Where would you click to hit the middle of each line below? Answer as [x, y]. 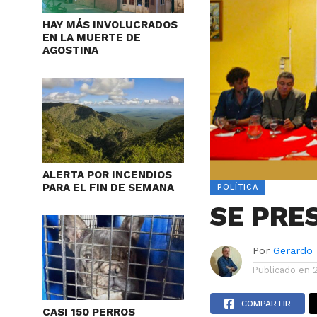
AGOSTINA [70, 51]
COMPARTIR [266, 303]
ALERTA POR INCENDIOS [107, 175]
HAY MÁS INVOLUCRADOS [110, 25]
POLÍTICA [238, 187]
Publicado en [282, 270]
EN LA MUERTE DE [92, 38]
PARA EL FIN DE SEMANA [108, 188]
